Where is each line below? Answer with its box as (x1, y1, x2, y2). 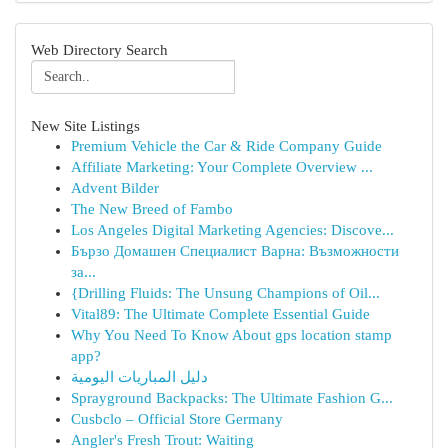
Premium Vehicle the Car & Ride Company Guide (71, 138, 382, 154)
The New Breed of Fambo (71, 201, 233, 217)
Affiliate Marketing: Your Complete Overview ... (71, 159, 373, 175)
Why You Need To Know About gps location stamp (71, 327, 392, 343)
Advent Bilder (71, 180, 159, 196)
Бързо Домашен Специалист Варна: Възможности (71, 243, 399, 259)
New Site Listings (31, 117, 140, 134)
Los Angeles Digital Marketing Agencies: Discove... (71, 222, 394, 238)
